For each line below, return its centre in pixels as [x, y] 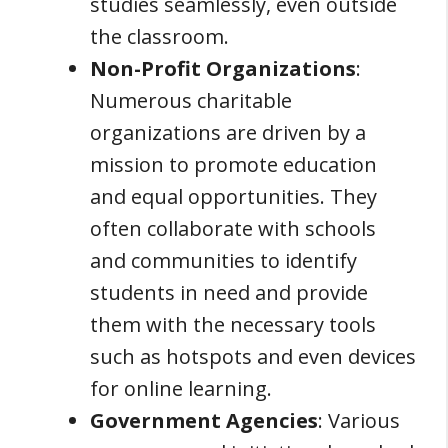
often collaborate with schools [233, 228]
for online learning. [181, 388]
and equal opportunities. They [233, 196]
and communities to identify [223, 260]
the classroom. [159, 36]
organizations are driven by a [228, 132]
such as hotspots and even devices [253, 356]
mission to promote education [233, 164]
